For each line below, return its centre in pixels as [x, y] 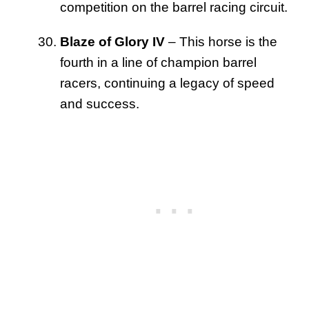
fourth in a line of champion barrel [158, 62]
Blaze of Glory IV [112, 41]
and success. [100, 103]
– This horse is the [221, 41]
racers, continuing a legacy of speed [167, 83]
